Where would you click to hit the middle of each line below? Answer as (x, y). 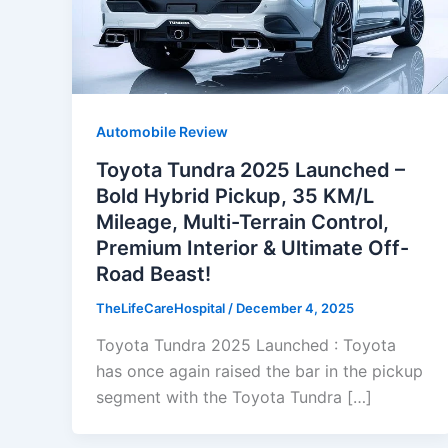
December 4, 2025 (295, 307)
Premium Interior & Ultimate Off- (252, 247)
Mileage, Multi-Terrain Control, (242, 221)
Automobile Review (162, 132)
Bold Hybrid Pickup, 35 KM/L (235, 195)
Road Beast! (153, 273)
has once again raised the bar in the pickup (259, 371)
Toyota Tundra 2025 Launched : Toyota (246, 345)
